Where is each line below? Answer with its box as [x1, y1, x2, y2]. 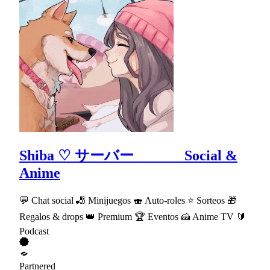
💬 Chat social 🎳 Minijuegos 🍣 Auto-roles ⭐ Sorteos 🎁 [19, 195, 237, 206]
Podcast [19, 226, 49, 237]
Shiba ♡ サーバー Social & [19, 148, 237, 164]
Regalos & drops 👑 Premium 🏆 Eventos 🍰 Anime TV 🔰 [19, 212, 246, 222]
